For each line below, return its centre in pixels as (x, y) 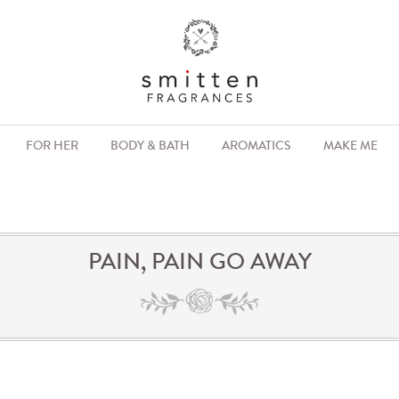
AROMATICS (256, 146)
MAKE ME (350, 146)
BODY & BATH (150, 146)
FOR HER (52, 146)
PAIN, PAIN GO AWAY (199, 262)
